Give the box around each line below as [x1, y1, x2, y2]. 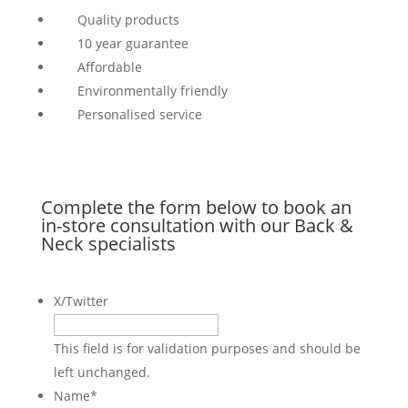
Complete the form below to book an [40, 195, 352, 220]
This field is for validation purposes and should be [53, 340, 361, 358]
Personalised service [73, 106, 202, 124]
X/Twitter [53, 292, 108, 311]
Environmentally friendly [73, 82, 228, 100]
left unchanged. [53, 363, 150, 382]
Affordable [73, 58, 142, 76]
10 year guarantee [73, 35, 189, 53]
